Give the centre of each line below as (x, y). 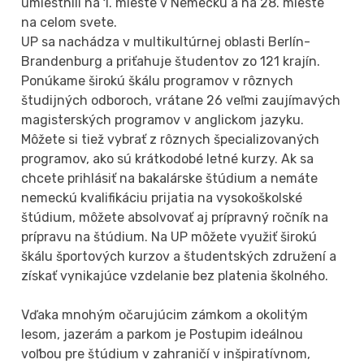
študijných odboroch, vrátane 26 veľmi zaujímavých (181, 100)
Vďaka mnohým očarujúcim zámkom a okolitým (165, 314)
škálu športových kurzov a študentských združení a (179, 256)
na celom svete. (69, 22)
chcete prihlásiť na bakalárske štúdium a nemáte (170, 178)
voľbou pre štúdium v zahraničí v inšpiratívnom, (166, 353)
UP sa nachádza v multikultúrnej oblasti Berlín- (166, 41)
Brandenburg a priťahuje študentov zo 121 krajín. (171, 61)
